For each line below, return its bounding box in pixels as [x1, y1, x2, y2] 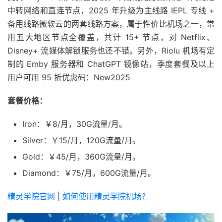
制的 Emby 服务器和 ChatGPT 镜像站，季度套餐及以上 [7, 59, 215, 69]
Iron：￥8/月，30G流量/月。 [22, 119, 127, 129]
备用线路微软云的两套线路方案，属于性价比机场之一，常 [7, 19, 215, 29]
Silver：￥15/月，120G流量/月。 [22, 135, 140, 146]
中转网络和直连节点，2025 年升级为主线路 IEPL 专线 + [7, 5, 215, 16]
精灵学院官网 [7, 191, 55, 202]
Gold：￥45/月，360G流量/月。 [22, 152, 140, 162]
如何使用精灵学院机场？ [62, 191, 150, 202]
